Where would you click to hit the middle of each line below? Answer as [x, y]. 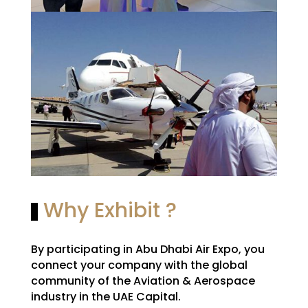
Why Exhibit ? [107, 210]
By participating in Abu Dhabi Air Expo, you [147, 249]
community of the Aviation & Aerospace [143, 280]
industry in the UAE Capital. [106, 296]
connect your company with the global [139, 265]
